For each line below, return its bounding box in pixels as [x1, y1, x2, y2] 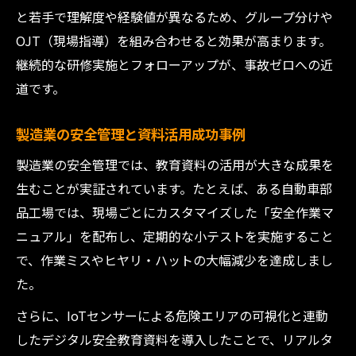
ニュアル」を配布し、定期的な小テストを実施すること [16, 226, 334, 246]
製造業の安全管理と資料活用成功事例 [16, 124, 246, 144]
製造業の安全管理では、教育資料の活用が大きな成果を [16, 155, 334, 174]
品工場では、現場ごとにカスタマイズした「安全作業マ [16, 203, 334, 222]
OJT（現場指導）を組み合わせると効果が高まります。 [16, 31, 331, 50]
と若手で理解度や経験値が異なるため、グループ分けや [16, 7, 333, 26]
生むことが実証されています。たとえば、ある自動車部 [16, 179, 332, 198]
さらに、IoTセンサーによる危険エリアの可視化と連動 [16, 306, 328, 325]
